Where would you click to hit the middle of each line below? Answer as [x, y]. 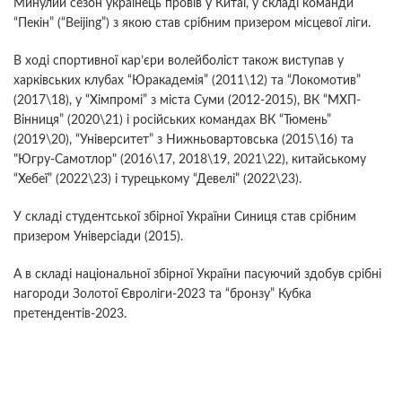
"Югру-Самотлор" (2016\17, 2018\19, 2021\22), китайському [190, 159]
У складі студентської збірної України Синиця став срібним [185, 217]
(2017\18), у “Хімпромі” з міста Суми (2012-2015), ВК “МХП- [187, 100]
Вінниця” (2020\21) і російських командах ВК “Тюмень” [172, 120]
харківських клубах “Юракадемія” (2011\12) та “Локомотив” [187, 80]
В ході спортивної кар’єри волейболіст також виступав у [179, 61]
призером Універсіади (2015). [98, 236]
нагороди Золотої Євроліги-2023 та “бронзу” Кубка [162, 294]
